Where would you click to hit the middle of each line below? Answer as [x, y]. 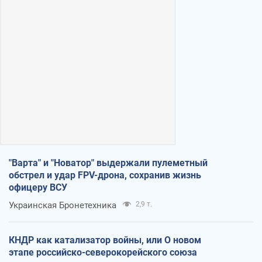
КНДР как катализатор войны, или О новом [105, 240]
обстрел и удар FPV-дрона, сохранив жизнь [105, 175]
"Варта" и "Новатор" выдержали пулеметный [108, 163]
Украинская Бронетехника [63, 205]
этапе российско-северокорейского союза [103, 252]
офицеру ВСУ [38, 187]
